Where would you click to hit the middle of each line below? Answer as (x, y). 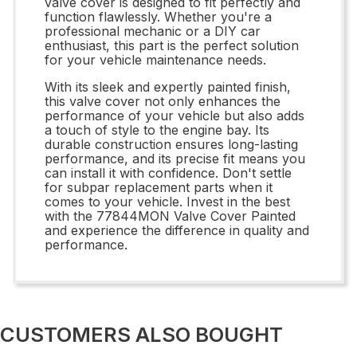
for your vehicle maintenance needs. (155, 59)
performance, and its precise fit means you (175, 158)
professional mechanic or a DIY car (153, 31)
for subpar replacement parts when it (159, 187)
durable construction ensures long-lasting (171, 144)
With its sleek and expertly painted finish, (168, 86)
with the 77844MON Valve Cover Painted (170, 216)
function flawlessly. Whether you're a (158, 16)
